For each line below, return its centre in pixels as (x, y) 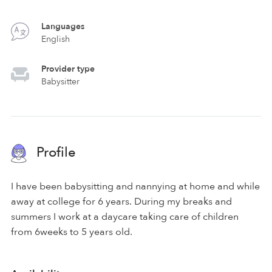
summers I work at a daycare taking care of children (125, 217)
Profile (54, 152)
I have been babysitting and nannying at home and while (135, 186)
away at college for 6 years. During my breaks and (121, 202)
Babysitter (60, 82)
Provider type (68, 69)
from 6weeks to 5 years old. (72, 232)
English (56, 39)
